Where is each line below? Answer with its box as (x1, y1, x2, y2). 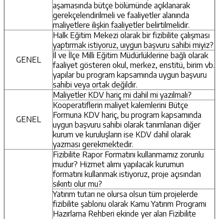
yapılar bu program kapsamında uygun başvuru (53, 69, 207, 80)
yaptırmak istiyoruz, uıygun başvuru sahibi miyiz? (53, 40, 214, 50)
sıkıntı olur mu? (53, 178, 102, 189)
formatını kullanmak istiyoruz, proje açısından (53, 169, 201, 179)
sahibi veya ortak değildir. (53, 79, 139, 89)
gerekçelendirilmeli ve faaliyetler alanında (53, 10, 189, 20)
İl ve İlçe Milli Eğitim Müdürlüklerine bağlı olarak (53, 50, 208, 60)
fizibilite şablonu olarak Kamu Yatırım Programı (53, 198, 206, 209)
